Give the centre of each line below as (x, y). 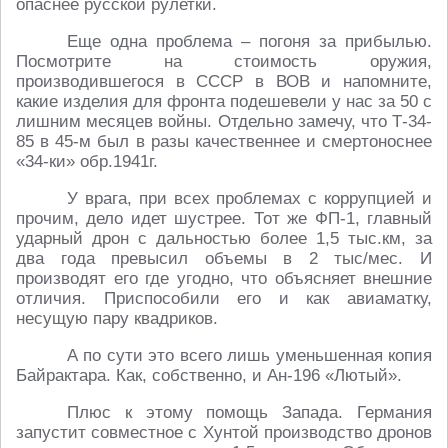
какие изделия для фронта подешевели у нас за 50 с (224, 102)
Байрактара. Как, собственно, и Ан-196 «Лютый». (209, 376)
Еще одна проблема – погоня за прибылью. (249, 42)
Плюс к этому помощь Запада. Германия (249, 413)
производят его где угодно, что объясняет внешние (224, 279)
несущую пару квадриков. (117, 319)
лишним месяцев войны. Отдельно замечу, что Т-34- (224, 122)
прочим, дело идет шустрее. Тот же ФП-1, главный (224, 219)
